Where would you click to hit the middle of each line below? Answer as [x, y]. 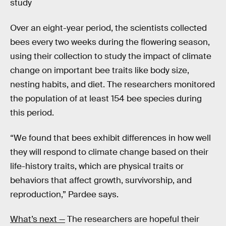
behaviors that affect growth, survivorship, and [101, 180]
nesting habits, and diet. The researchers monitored [112, 85]
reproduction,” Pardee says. [64, 194]
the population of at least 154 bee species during [106, 99]
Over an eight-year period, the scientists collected [108, 28]
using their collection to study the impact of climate [111, 56]
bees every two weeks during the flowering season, [110, 42]
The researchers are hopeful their [132, 219]
